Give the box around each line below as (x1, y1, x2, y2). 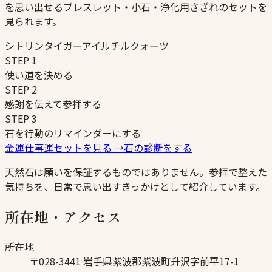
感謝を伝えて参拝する (5, 97, 101, 112)
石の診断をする (124, 140, 192, 155)
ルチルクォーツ (101, 38, 169, 53)
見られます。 (5, 14, 62, 29)
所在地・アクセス (5, 206, 121, 228)
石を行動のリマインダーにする (5, 126, 141, 141)
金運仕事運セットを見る (5, 140, 112, 155)
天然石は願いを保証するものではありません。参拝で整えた (5, 165, 267, 180)
